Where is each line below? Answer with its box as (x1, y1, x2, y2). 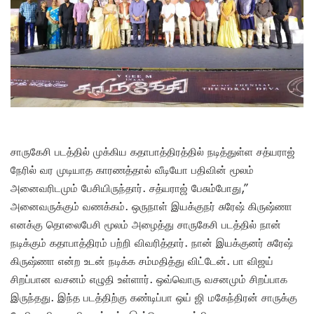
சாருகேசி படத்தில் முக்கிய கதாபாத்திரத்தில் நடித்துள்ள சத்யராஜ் (11, 145, 295, 158)
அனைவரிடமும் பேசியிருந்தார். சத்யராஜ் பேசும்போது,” (11, 182, 248, 195)
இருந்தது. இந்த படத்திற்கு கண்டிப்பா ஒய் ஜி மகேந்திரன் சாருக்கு (11, 291, 297, 304)
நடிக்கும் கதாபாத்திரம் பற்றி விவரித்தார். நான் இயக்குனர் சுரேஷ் (11, 236, 293, 250)
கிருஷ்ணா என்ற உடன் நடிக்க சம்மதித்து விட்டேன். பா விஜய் (11, 254, 273, 268)
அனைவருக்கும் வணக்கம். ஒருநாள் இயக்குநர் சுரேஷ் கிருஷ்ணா (11, 200, 292, 213)
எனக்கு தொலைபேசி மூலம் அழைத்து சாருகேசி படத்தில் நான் (11, 218, 281, 231)
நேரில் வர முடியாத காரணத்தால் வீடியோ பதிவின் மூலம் (11, 163, 254, 177)
